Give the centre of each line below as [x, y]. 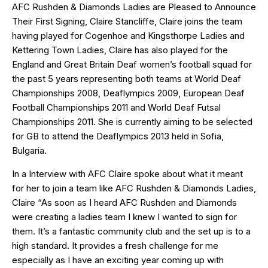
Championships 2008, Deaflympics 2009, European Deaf [128, 93]
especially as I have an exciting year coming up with [118, 260]
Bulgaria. [29, 150]
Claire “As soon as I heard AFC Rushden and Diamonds [124, 202]
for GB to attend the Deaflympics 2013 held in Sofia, [118, 136]
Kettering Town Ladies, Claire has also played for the [120, 50]
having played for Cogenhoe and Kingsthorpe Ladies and [128, 35]
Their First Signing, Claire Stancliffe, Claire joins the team [127, 21]
